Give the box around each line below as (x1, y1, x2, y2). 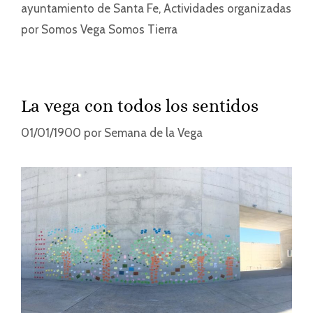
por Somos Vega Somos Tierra (21, 22, 177, 36)
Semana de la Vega (104, 126, 203, 140)
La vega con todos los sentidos (21, 95, 259, 116)
